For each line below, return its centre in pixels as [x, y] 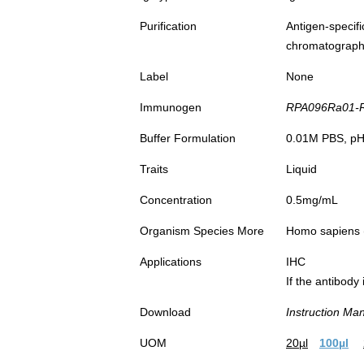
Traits [154, 169]
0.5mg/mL [312, 200]
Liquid [301, 169]
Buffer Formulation [188, 139]
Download [165, 312]
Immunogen [171, 108]
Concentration [176, 200]
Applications [171, 262]
